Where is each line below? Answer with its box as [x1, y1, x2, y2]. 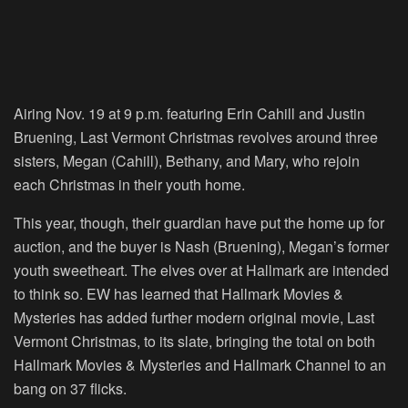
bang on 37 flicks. [14, 377, 127, 399]
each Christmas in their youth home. [14, 173, 245, 195]
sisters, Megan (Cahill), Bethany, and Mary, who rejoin [14, 149, 360, 171]
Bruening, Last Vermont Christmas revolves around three [14, 126, 378, 148]
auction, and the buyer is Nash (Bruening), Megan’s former [14, 235, 389, 257]
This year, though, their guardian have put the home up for [14, 211, 384, 233]
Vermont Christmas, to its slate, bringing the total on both [14, 330, 375, 352]
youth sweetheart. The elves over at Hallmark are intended [14, 259, 389, 280]
